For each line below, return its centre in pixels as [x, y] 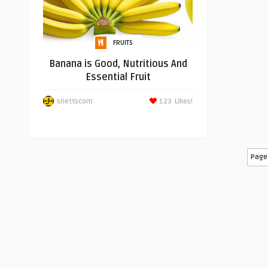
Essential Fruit [118, 77]
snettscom [75, 101]
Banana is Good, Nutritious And [118, 64]
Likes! [184, 101]
